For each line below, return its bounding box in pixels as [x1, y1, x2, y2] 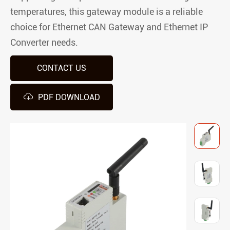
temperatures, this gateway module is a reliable [10, 6, 203, 17]
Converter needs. [10, 37, 78, 48]
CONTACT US [37, 63, 86, 73]
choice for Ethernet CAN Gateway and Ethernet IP [10, 22, 208, 32]
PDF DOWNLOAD [36, 92, 100, 102]
